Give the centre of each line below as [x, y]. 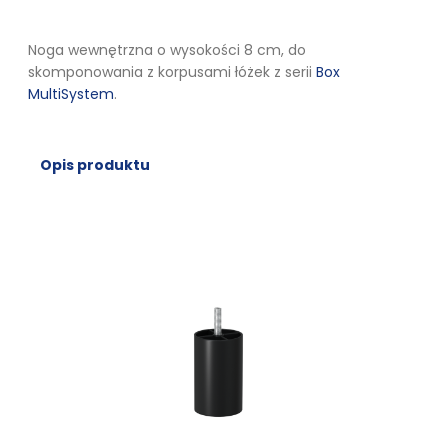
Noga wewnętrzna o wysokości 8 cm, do [167, 49]
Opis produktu [95, 164]
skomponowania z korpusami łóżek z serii [172, 71]
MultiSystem [71, 93]
